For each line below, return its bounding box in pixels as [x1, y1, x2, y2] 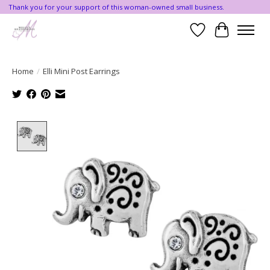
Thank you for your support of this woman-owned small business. [8, 2, 224, 12]
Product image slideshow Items [52, 121, 193, 134]
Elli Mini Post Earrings [43, 65, 120, 77]
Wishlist [197, 30, 233, 43]
